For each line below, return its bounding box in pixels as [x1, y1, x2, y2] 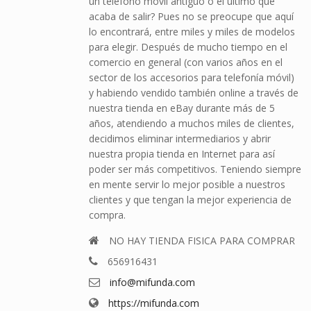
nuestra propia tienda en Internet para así [88, 147, 275, 161]
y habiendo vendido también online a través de [88, 86, 299, 100]
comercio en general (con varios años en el [88, 56, 283, 69]
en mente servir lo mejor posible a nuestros [88, 178, 285, 192]
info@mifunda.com [109, 276, 195, 289]
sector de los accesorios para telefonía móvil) [88, 71, 294, 85]
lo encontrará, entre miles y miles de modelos [88, 25, 295, 39]
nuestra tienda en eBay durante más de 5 [88, 101, 275, 115]
